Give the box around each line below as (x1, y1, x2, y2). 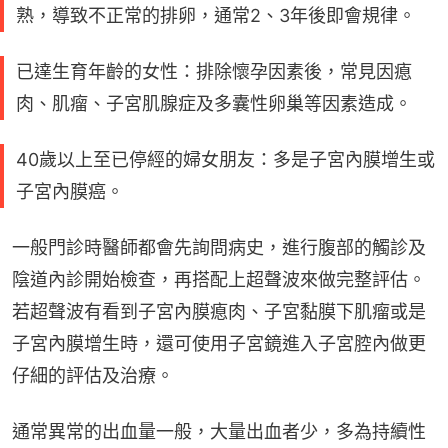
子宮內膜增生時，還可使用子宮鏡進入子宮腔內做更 (12, 333, 426, 355)
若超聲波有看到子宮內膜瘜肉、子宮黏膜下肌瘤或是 (12, 301, 426, 323)
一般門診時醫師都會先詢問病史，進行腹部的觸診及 (12, 237, 426, 259)
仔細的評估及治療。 (12, 365, 174, 387)
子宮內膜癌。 (16, 181, 124, 203)
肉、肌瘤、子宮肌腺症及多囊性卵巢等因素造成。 (16, 93, 412, 115)
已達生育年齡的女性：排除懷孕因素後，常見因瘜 (16, 61, 412, 83)
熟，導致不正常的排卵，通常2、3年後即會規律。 (16, 5, 416, 27)
